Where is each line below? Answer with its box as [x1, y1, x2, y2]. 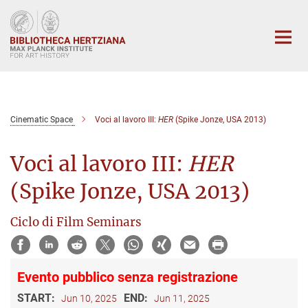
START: [17, 291, 58, 305]
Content [3, 25, 41, 38]
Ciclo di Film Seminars [10, 214, 142, 230]
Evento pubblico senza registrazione [17, 268, 238, 285]
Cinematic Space [10, 114, 73, 124]
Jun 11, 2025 [154, 292, 210, 304]
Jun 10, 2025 [61, 292, 117, 304]
